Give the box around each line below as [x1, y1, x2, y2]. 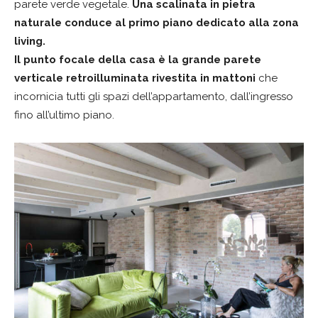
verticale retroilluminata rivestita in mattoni [14, 71, 258, 84]
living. [14, 34, 45, 48]
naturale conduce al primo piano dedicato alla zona [14, 16, 299, 29]
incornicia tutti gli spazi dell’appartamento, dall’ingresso [14, 89, 293, 103]
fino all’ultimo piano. [14, 108, 114, 121]
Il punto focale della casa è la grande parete [14, 53, 261, 66]
